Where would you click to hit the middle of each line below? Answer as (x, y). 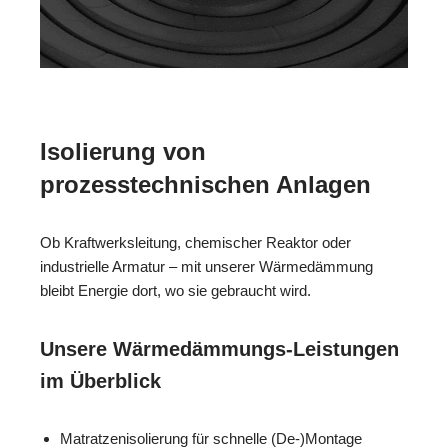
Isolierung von (123, 151)
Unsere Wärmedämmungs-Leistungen (219, 349)
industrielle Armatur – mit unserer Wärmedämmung (206, 266)
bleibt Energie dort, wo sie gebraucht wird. (175, 290)
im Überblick (100, 381)
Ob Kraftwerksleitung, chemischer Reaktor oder (195, 242)
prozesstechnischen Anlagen (205, 184)
